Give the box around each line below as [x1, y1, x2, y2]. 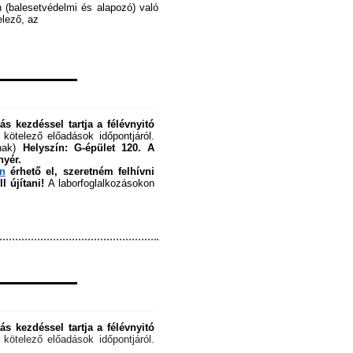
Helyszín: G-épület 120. [22, 141, 141, 154]
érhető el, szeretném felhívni [5, 165, 155, 177]
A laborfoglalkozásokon [44, 176, 155, 189]
